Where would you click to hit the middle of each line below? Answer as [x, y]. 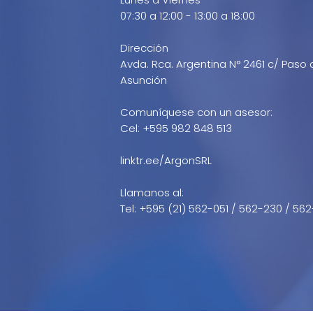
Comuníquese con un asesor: [196, 112]
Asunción [144, 80]
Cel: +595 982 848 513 [176, 129]
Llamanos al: [152, 193]
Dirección [144, 48]
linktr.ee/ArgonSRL [166, 161]
